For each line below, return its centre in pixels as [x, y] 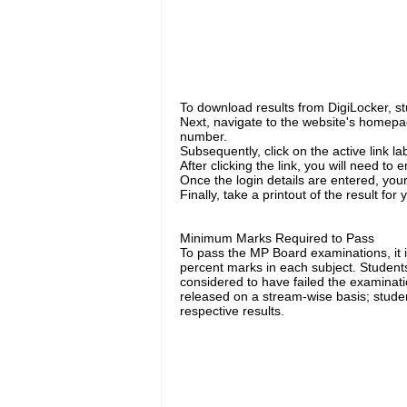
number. [203, 136]
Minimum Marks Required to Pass [277, 238]
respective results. [232, 310]
